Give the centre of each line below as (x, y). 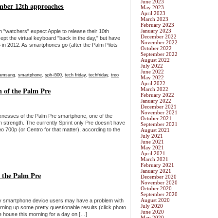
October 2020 (156, 189)
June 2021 (152, 142)
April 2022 (153, 83)
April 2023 (153, 13)
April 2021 (153, 154)
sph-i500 (53, 75)
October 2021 (156, 118)
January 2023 (156, 31)
